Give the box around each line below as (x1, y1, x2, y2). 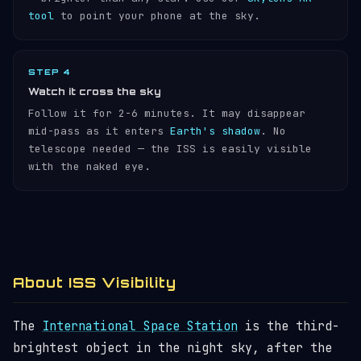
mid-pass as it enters (28, 124, 170, 138)
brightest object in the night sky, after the (13, 340, 332, 356)
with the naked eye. (28, 160, 151, 173)
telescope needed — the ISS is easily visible (28, 142, 312, 156)
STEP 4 (28, 67, 71, 77)
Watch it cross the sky (28, 85, 161, 98)
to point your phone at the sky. (54, 9, 260, 23)
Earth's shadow (170, 124, 260, 138)
